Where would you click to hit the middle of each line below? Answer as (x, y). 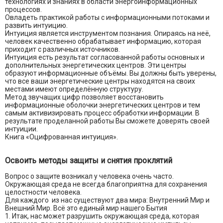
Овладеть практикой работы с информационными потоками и (107, 18)
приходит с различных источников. (62, 50)
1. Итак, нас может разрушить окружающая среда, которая (102, 216)
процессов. (23, 10)
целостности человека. (43, 192)
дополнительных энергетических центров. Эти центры (96, 65)
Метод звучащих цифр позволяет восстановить (84, 97)
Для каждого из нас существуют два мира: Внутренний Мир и (107, 200)
